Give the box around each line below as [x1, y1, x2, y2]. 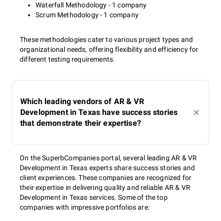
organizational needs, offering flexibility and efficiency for [20, 45, 199, 53]
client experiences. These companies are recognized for [20, 174, 192, 182]
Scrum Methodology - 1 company [36, 11, 139, 19]
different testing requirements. [20, 55, 115, 63]
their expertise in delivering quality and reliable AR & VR [20, 184, 190, 191]
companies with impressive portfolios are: [20, 203, 149, 211]
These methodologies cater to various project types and [20, 36, 193, 43]
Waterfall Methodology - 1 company [36, 1, 147, 9]
